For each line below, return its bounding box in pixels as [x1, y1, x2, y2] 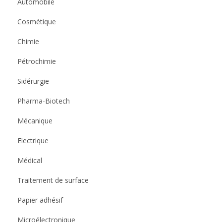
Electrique [17, 136, 49, 146]
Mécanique [17, 116, 53, 126]
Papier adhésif [17, 195, 63, 205]
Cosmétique [17, 17, 56, 27]
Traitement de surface [17, 175, 89, 185]
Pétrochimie [17, 56, 56, 66]
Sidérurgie [17, 76, 49, 86]
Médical [17, 156, 42, 166]
